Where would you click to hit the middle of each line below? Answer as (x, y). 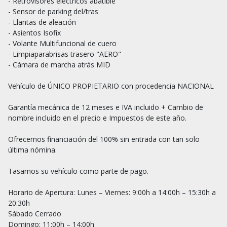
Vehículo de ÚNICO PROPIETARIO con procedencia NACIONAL (111, 86)
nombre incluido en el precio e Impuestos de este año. (97, 118)
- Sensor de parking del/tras (53, 11)
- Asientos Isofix (34, 32)
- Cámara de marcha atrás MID (59, 64)
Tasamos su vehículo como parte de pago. (78, 171)
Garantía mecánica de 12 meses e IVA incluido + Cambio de (106, 107)
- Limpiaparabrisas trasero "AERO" (65, 54)
